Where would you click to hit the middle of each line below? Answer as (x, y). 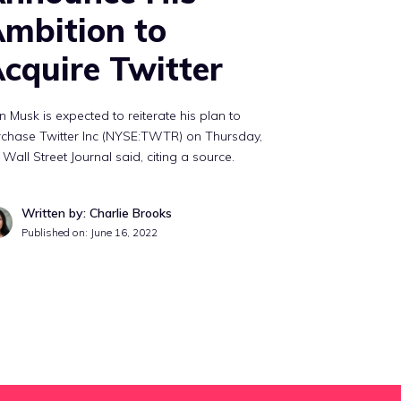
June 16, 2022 (124, 232)
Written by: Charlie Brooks (97, 213)
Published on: (56, 232)
